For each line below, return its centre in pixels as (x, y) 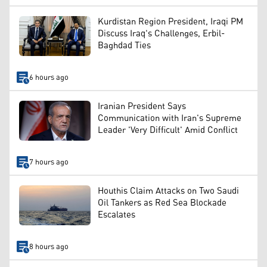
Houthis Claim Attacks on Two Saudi (168, 191)
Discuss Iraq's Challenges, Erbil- (161, 33)
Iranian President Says (142, 106)
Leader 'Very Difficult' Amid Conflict (168, 130)
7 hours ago (49, 162)
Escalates (117, 215)
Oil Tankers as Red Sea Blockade (162, 203)
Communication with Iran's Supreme (170, 118)
